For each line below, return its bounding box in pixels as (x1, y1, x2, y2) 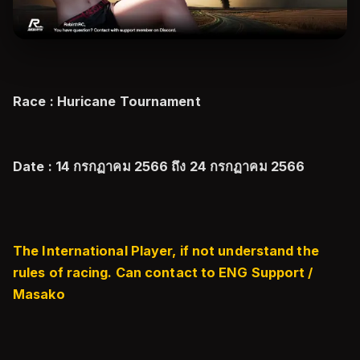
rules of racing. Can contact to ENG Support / (13, 264, 313, 280)
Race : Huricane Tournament (13, 93, 201, 109)
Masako (13, 286, 65, 302)
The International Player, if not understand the (13, 243, 319, 259)
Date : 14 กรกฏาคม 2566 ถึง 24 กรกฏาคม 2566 (13, 158, 305, 174)
